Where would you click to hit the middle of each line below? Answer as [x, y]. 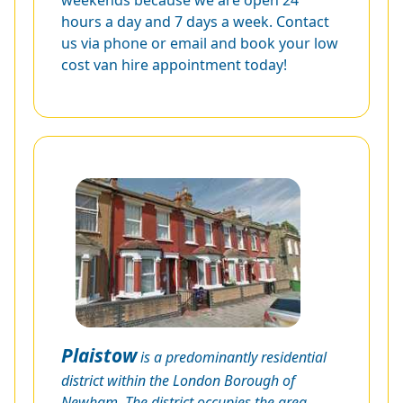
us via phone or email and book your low [200, 44]
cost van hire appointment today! [174, 65]
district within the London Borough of [178, 381]
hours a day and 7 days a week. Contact [195, 22]
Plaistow [99, 356]
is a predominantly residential [232, 358]
